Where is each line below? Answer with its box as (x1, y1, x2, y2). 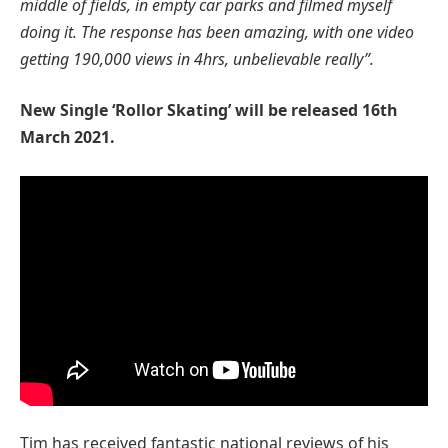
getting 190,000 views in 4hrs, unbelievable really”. (20, 47, 374, 70)
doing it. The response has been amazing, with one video (20, 20, 414, 43)
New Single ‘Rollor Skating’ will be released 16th (20, 99, 397, 122)
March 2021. (20, 126, 115, 149)
